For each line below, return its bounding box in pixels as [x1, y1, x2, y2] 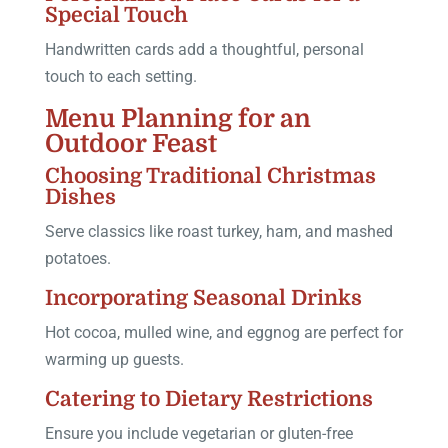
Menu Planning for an [44, 103, 311, 133]
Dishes [44, 184, 116, 209]
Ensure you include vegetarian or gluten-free [44, 423, 353, 443]
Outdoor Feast [44, 128, 217, 158]
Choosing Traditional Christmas [44, 163, 376, 188]
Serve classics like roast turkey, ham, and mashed [44, 221, 393, 241]
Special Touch [44, 2, 188, 27]
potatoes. [44, 248, 111, 268]
